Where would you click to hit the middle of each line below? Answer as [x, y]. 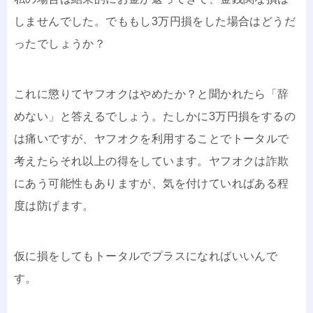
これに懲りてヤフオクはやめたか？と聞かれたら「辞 [152, 94]
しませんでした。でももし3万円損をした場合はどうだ [155, 21]
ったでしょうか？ [60, 43]
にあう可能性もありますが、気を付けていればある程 [152, 183]
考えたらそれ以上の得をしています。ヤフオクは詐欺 [152, 161]
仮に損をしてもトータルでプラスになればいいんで [146, 256]
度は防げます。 [54, 205]
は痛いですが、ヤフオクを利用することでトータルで [152, 138]
